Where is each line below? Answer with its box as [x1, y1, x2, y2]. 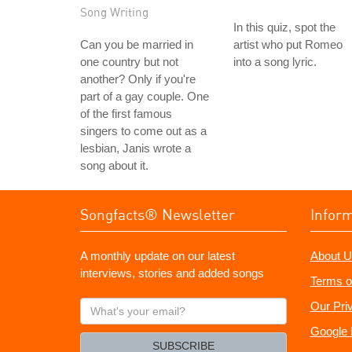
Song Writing [80, 5, 148, 19]
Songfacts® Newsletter [80, 205, 235, 223]
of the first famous [80, 107, 172, 120]
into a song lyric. [233, 55, 317, 68]
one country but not [80, 55, 178, 68]
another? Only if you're [80, 72, 196, 86]
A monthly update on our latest [80, 249, 235, 262]
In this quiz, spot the [233, 20, 335, 34]
